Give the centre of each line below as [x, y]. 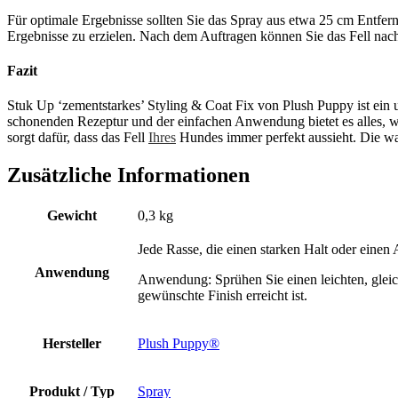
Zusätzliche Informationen [128, 175]
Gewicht [72, 216]
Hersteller [72, 344]
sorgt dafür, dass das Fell [78, 138]
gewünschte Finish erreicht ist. [223, 296]
